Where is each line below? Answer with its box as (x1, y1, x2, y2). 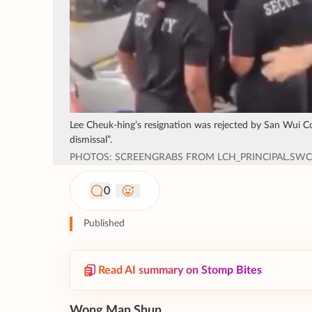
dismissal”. (70, 135, 112, 146)
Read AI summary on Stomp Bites (98, 265, 262, 276)
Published (84, 219, 125, 229)
